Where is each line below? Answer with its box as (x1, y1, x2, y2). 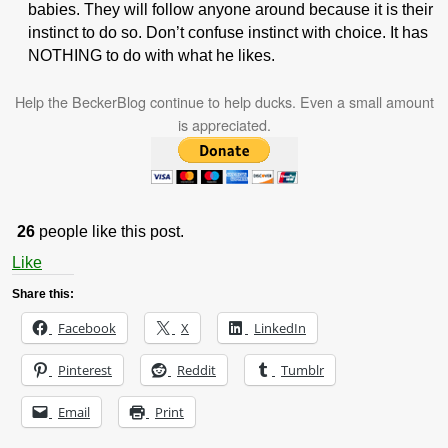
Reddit (177, 361, 216, 380)
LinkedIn (254, 319, 306, 338)
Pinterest (58, 361, 112, 380)
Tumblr (281, 361, 324, 380)
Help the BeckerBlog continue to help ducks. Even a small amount (14, 92, 434, 113)
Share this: (12, 287, 74, 302)
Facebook (58, 319, 116, 338)
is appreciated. (177, 115, 271, 136)
